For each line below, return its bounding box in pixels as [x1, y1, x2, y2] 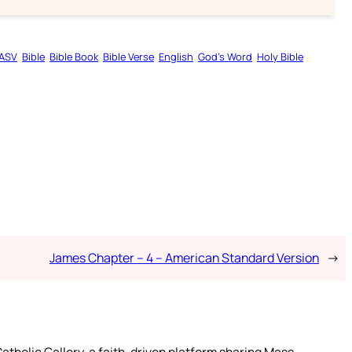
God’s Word [198, 49, 252, 64]
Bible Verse [103, 49, 154, 64]
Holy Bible [257, 49, 303, 64]
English [159, 49, 193, 64]
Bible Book [49, 49, 98, 64]
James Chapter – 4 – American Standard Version [49, 249, 319, 267]
